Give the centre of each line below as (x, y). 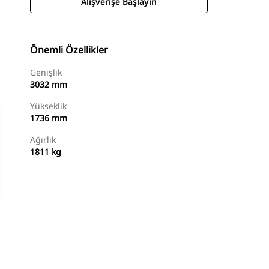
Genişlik (46, 72)
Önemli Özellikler (69, 50)
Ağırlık (43, 140)
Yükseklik (48, 106)
